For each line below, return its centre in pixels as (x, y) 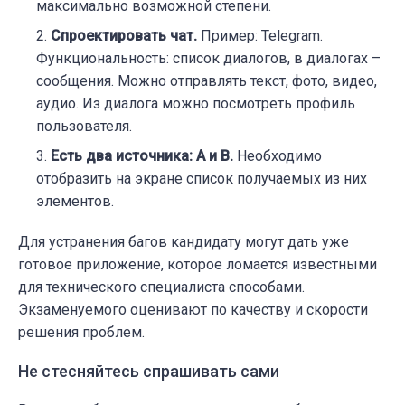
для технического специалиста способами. (161, 287)
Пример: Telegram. (260, 35)
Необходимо (278, 155)
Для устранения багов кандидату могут (153, 241)
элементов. (75, 201)
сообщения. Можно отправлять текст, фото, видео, (207, 80)
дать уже (318, 241)
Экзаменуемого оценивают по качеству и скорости (193, 309)
